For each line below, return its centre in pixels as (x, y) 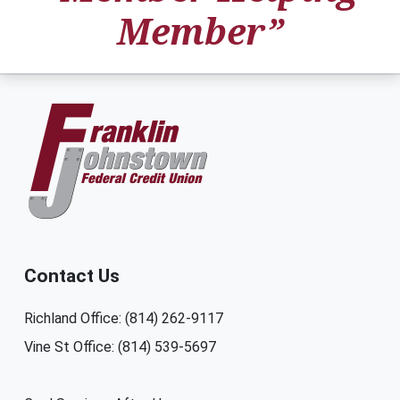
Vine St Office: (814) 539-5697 (120, 347)
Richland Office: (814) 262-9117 (124, 319)
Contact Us (72, 276)
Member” (200, 31)
